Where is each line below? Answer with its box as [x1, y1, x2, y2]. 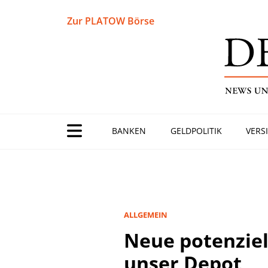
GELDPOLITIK [170, 125, 222, 136]
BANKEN [111, 125, 146, 136]
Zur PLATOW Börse [67, 14, 154, 28]
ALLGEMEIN [124, 209, 167, 220]
